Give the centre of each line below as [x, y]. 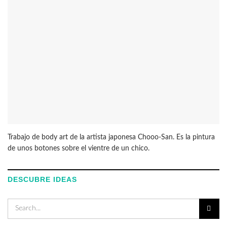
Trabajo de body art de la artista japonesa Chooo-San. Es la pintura [111, 137]
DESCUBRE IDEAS [42, 179]
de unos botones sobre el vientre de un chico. [79, 148]
